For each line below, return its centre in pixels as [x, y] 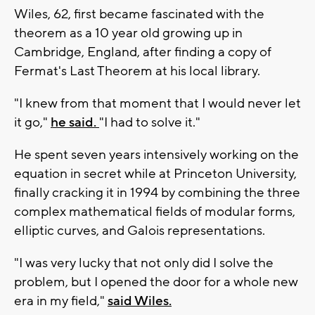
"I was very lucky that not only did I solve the [144, 263]
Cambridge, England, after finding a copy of [143, 52]
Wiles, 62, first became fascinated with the [139, 14]
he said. [75, 123]
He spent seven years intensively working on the [156, 155]
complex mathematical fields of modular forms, [155, 212]
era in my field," [61, 301]
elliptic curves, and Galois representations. [140, 231]
